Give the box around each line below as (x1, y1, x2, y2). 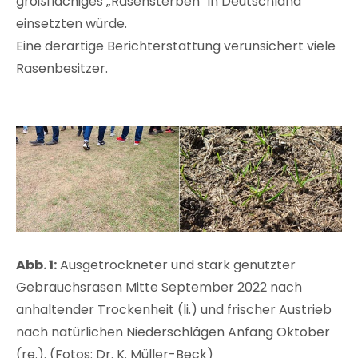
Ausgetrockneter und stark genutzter (57, 256, 296, 275)
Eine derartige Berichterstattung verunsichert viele (16, 37, 336, 55)
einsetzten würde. (16, 14, 127, 33)
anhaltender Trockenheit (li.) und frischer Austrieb (16, 300, 332, 320)
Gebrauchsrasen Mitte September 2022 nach (16, 278, 302, 297)
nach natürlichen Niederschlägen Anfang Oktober (16, 323, 330, 342)
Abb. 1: (16, 256, 57, 275)
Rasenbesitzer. (16, 59, 108, 78)
